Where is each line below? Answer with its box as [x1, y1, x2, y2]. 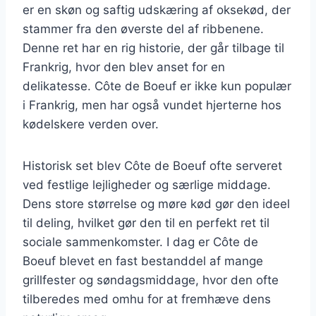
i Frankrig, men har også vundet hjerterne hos [23, 97, 281, 112]
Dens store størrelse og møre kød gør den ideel [23, 196, 290, 211]
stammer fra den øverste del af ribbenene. [23, 21, 264, 36]
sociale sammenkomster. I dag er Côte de [23, 234, 258, 249]
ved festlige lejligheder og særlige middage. [23, 177, 271, 192]
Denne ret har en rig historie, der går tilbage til [23, 40, 284, 55]
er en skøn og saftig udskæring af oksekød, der [23, 2, 291, 17]
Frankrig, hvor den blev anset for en [23, 59, 225, 74]
